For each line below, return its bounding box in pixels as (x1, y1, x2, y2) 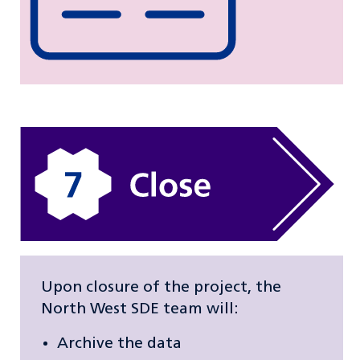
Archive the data (57, 335, 182, 352)
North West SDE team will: (41, 301, 239, 317)
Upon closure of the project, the (41, 279, 282, 296)
